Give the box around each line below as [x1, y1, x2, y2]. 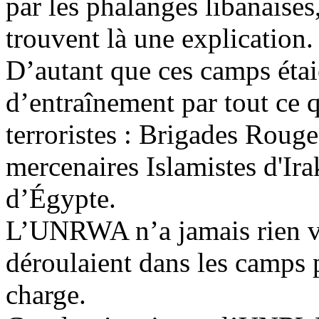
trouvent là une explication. [6, 23, 313, 53]
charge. [6, 279, 86, 310]
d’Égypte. [6, 183, 116, 214]
